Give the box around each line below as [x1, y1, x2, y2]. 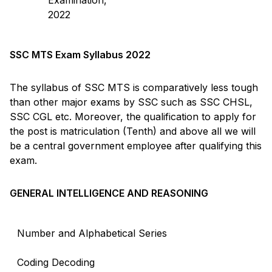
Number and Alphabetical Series [17, 226, 167, 239]
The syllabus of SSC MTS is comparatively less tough [10, 81, 258, 93]
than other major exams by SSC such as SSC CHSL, [10, 95, 253, 108]
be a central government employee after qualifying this [10, 139, 262, 152]
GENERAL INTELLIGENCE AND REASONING [10, 186, 208, 199]
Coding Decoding [17, 256, 95, 268]
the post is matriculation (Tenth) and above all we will [10, 124, 256, 137]
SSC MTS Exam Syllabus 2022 [10, 48, 151, 61]
